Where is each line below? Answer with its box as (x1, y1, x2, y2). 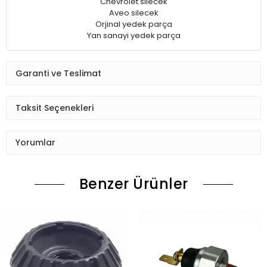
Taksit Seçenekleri (15, 101, 94, 114)
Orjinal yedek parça (95, 18, 172, 30)
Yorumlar (15, 136, 55, 148)
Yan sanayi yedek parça (86, 30, 181, 41)
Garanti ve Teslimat (15, 67, 101, 79)
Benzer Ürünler (79, 174, 188, 194)
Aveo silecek (108, 7, 159, 18)
